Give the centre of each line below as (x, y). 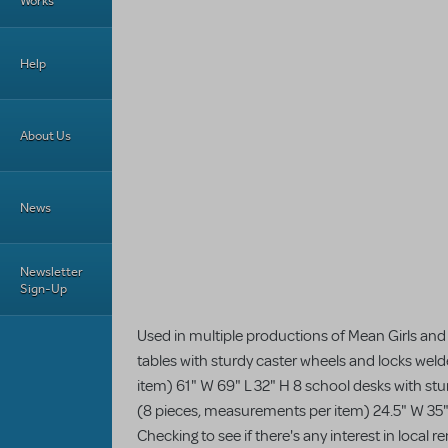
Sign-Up (43, 288)
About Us (45, 135)
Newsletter (51, 271)
